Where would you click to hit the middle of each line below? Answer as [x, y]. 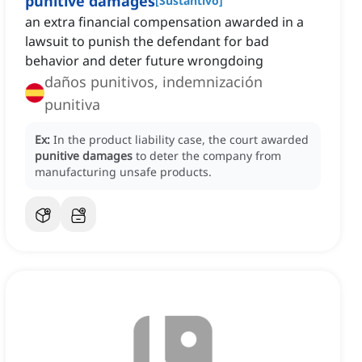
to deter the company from [208, 156]
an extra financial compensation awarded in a [164, 22]
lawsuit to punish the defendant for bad [147, 42]
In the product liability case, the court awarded [181, 140]
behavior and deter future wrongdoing [144, 61]
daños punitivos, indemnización [154, 82]
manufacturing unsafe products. [123, 172]
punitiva [72, 105]
